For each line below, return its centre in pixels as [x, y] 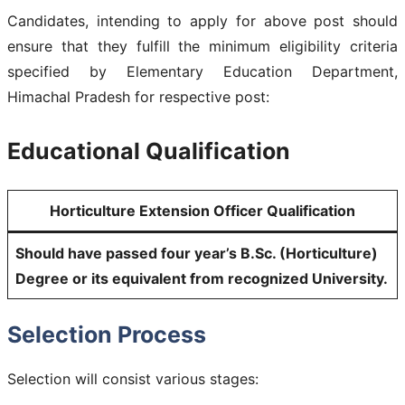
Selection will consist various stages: [133, 378]
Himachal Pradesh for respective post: [138, 96]
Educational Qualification [149, 151]
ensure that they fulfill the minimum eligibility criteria [202, 46]
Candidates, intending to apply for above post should [202, 20]
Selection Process [107, 334]
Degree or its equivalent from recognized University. [202, 278]
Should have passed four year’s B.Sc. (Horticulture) [197, 253]
